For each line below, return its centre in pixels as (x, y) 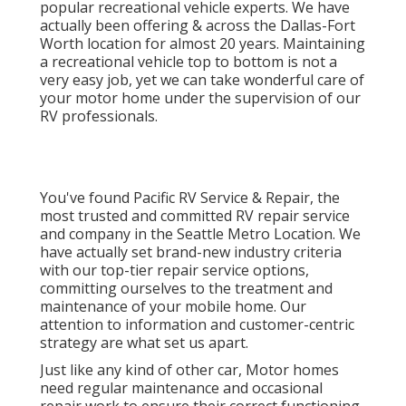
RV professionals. (99, 116)
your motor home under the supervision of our (200, 97)
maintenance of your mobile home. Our (173, 306)
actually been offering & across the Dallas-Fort (198, 25)
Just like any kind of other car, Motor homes (189, 369)
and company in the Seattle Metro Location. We (200, 233)
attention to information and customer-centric (197, 324)
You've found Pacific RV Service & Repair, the (190, 197)
